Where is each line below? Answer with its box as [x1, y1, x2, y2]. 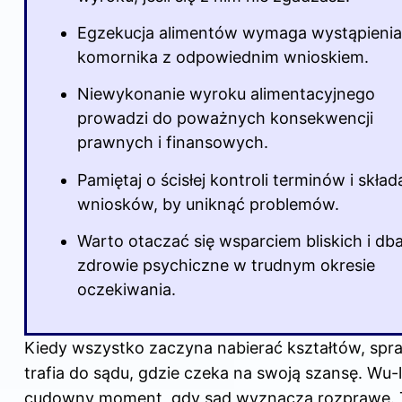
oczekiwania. [77, 280, 176, 300]
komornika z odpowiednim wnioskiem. [77, 47, 369, 66]
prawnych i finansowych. [77, 133, 268, 153]
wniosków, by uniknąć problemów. [77, 194, 339, 214]
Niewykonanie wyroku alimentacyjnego [77, 84, 375, 104]
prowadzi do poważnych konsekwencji [77, 109, 373, 128]
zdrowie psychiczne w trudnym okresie [77, 256, 375, 275]
